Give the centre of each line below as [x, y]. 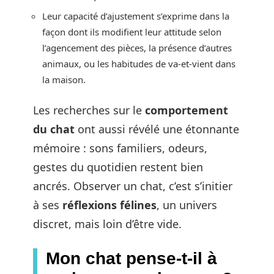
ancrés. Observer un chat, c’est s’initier [133, 186]
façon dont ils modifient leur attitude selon [132, 31]
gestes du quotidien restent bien [118, 167]
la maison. [64, 79]
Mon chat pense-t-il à [131, 258]
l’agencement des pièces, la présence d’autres [137, 47]
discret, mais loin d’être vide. [107, 224]
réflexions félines [109, 205]
